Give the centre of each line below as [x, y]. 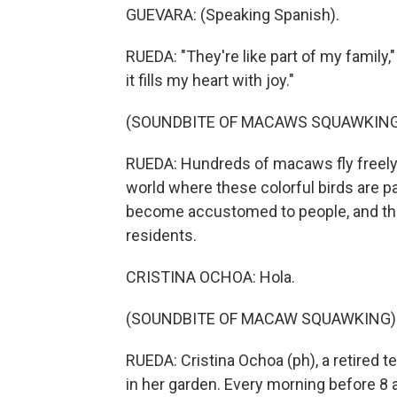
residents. [161, 235]
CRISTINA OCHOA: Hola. [210, 276]
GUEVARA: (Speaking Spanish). [233, 14]
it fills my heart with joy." [210, 80]
